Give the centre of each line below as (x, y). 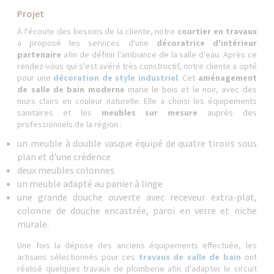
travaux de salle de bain (190, 257)
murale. (33, 224)
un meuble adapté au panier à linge (90, 183)
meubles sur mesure (150, 113)
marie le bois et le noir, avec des (191, 89)
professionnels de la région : (70, 124)
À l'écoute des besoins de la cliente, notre (98, 31)
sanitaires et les (59, 113)
